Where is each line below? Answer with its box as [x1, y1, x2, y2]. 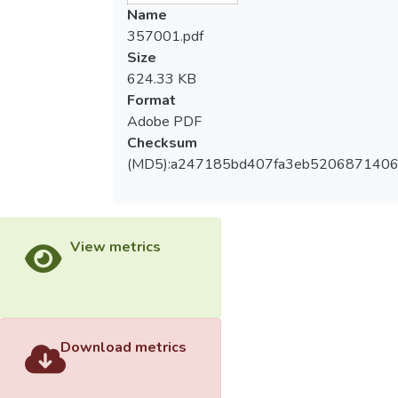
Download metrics [60, 338, 187, 358]
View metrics [69, 236, 161, 257]
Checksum [126, 132, 197, 153]
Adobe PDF [126, 111, 202, 131]
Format [126, 90, 176, 110]
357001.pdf [126, 26, 203, 46]
